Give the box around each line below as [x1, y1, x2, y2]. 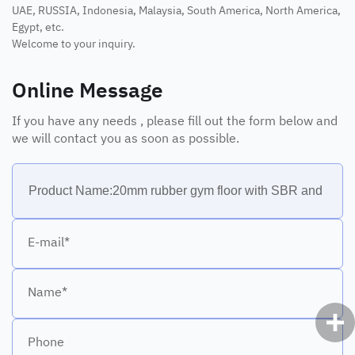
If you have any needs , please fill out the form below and [12, 111, 338, 128]
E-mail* [28, 232, 70, 250]
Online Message [12, 74, 163, 103]
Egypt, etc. [12, 18, 64, 33]
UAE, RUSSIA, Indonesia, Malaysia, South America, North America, [12, 2, 341, 17]
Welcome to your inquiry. [12, 35, 136, 50]
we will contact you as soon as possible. [12, 128, 239, 146]
